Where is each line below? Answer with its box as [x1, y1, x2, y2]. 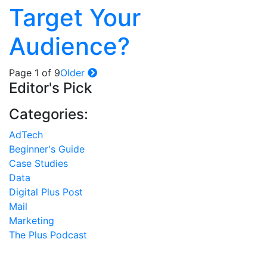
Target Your [9, 3, 141, 33]
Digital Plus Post [9, 186, 83, 198]
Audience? [9, 32, 130, 61]
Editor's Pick [9, 79, 92, 97]
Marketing [9, 215, 54, 227]
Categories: [9, 105, 88, 123]
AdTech [9, 129, 43, 141]
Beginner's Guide [9, 143, 85, 156]
